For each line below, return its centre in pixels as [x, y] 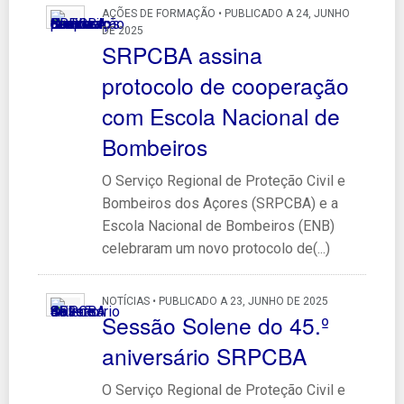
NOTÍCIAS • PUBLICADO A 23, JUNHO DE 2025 [215, 301]
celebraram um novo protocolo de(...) [216, 248]
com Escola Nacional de [220, 115]
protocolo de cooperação [225, 85]
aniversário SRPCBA [204, 355]
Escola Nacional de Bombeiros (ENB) [218, 225]
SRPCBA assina [182, 54]
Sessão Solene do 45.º [215, 325]
